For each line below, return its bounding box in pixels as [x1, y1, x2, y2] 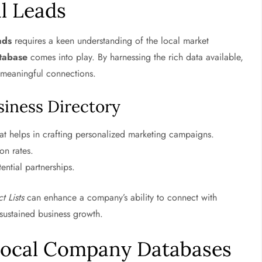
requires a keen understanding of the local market [12, 34, 209, 47]
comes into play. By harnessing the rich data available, [27, 50, 244, 64]
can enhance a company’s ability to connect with [24, 191, 218, 204]
